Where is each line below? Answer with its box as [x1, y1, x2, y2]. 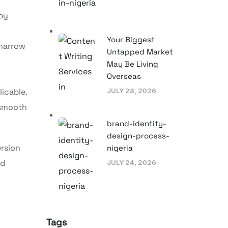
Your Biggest [107, 34, 155, 44]
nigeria [107, 142, 133, 153]
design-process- [107, 130, 169, 140]
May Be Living [107, 59, 158, 69]
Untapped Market [107, 46, 173, 56]
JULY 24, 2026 [107, 158, 156, 166]
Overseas [107, 71, 141, 81]
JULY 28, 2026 [107, 86, 156, 95]
